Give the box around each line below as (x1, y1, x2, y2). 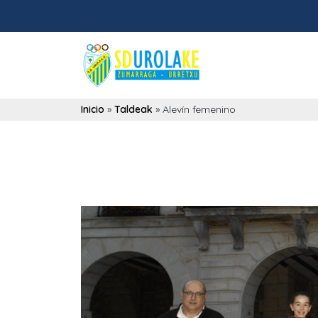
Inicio (81, 103, 104, 116)
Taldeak (114, 103, 153, 116)
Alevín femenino (163, 103, 236, 116)
